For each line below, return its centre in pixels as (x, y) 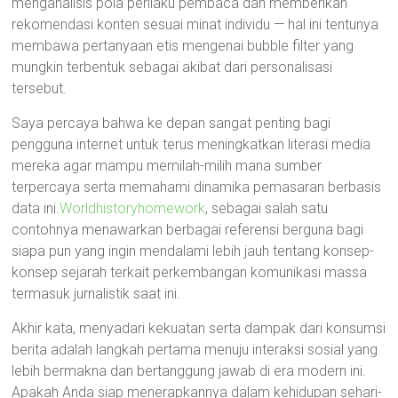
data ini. (36, 208)
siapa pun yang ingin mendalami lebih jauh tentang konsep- (193, 251)
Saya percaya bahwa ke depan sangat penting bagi (171, 123)
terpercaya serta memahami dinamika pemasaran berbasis (197, 187)
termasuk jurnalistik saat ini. (96, 294)
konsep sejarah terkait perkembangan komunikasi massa (190, 272)
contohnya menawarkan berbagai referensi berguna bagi (188, 230)
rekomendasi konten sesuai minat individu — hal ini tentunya (195, 24)
